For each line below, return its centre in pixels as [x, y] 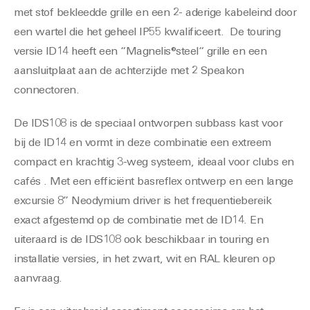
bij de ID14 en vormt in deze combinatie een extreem [143, 144]
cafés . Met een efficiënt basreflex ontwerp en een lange [153, 182]
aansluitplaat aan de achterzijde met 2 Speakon [129, 72]
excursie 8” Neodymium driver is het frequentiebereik [143, 202]
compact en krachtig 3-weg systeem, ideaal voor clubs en [154, 163]
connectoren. [46, 91]
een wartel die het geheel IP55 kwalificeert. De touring [147, 33]
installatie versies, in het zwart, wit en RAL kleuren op [144, 260]
